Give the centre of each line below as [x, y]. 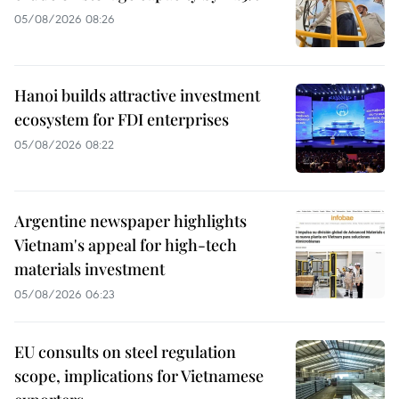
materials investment [90, 269]
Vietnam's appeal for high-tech [126, 244]
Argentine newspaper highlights [130, 220]
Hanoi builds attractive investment [137, 95]
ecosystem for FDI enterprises [122, 119]
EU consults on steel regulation [125, 351]
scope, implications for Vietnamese [139, 375]
